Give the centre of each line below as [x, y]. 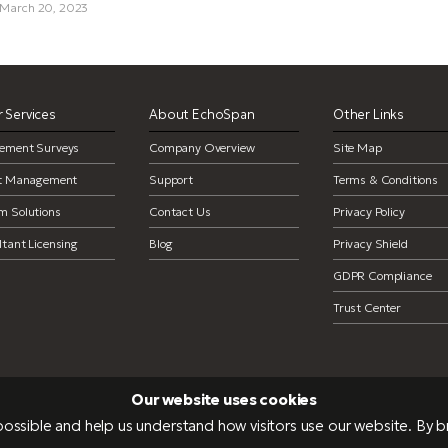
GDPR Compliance [382, 275]
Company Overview [202, 147]
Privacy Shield [370, 243]
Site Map [357, 147]
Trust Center [366, 307]
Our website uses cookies [224, 399]
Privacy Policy [368, 211]
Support [171, 179]
